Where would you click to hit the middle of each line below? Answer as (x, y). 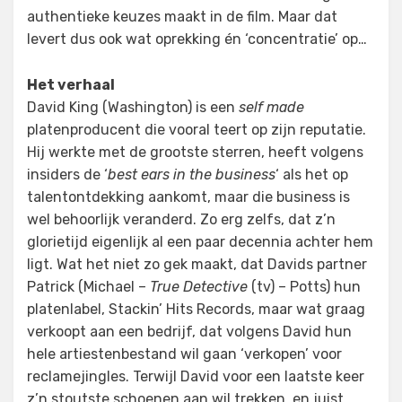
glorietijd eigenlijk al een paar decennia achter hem (200, 242)
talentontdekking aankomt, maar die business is (188, 197)
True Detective (199, 287)
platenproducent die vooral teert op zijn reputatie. (197, 130)
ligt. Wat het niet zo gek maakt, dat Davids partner (197, 264)
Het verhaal (71, 85)
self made (271, 107)
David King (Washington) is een (133, 107)
